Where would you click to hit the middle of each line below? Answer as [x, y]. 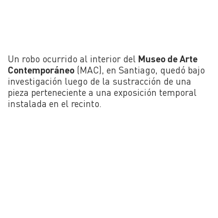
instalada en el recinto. [55, 103]
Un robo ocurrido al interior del [72, 58]
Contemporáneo [41, 70]
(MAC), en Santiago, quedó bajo [140, 70]
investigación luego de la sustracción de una [100, 81]
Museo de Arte [167, 58]
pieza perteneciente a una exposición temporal [102, 92]
